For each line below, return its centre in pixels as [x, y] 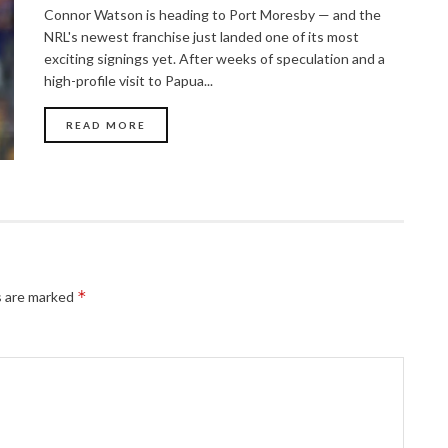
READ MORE [106, 124]
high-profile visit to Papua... [128, 80]
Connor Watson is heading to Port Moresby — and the [212, 14]
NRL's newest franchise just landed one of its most [201, 36]
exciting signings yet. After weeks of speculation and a [214, 58]
